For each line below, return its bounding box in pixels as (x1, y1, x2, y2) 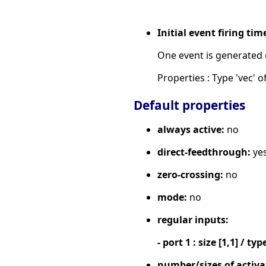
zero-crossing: (157, 167, 223, 181)
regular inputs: (157, 213, 229, 226)
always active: (157, 122, 224, 136)
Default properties (134, 96, 245, 113)
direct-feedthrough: (157, 145, 251, 159)
